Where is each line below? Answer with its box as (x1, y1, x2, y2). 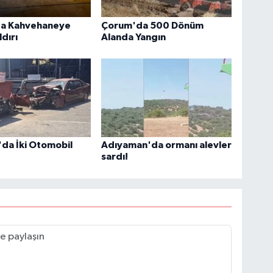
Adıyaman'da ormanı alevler (101, 140, 232, 151)
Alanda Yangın (101, 32, 166, 42)
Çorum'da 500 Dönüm (101, 20, 204, 30)
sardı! (101, 152, 129, 162)
